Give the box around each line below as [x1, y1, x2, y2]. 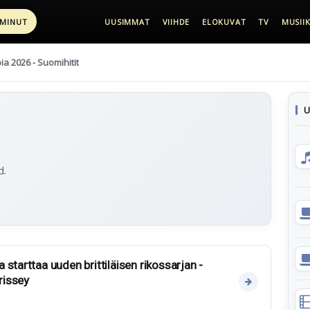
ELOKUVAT [202, 16, 246, 27]
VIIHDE [162, 16, 190, 27]
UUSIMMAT [104, 16, 150, 27]
